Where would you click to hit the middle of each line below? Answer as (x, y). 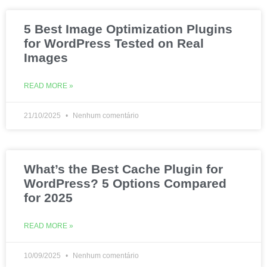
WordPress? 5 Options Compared (125, 183)
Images (46, 58)
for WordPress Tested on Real (114, 43)
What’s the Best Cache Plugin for (123, 169)
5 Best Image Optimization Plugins (128, 29)
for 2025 (48, 198)
